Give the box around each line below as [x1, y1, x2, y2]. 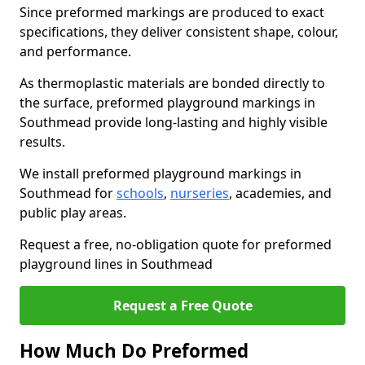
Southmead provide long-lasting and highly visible [20, 113, 328, 131]
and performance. [20, 42, 131, 60]
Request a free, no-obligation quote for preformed [20, 235, 332, 253]
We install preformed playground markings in [20, 165, 301, 182]
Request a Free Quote [112, 297, 253, 314]
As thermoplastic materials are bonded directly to [20, 74, 325, 92]
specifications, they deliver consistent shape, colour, [20, 23, 338, 41]
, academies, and [229, 184, 332, 202]
